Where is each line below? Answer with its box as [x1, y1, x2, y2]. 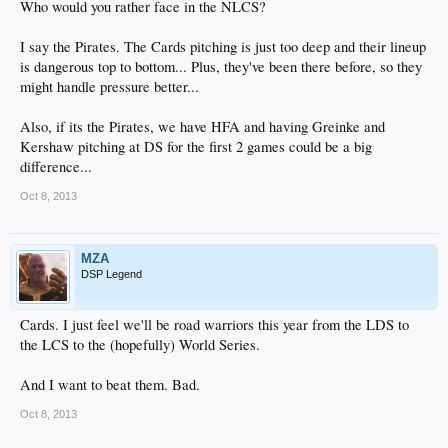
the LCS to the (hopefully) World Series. [20, 334, 260, 354]
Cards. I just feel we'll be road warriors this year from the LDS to [20, 314, 409, 334]
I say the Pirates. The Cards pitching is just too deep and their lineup [20, 36, 426, 56]
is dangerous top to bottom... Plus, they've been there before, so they [20, 56, 422, 76]
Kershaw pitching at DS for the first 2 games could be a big [20, 136, 372, 156]
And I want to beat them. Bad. [20, 374, 200, 394]
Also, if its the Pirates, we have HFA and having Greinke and [20, 116, 385, 136]
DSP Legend [81, 267, 142, 280]
